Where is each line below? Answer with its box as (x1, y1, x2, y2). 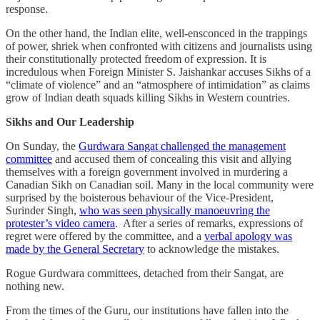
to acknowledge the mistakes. (144, 242, 279, 255)
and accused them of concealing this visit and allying (52, 152, 291, 165)
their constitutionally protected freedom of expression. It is (6, 52, 266, 65)
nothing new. (6, 279, 67, 292)
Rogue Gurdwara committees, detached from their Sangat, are (6, 266, 284, 279)
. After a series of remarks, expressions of (115, 216, 303, 229)
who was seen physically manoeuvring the (79, 204, 270, 216)
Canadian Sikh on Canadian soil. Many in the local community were (6, 178, 314, 191)
